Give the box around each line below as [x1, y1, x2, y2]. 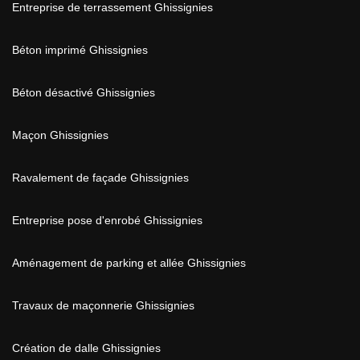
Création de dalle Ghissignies [12, 342, 161, 354]
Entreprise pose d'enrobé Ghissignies [12, 214, 202, 227]
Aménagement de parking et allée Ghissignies [12, 256, 246, 269]
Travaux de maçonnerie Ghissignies [12, 299, 194, 312]
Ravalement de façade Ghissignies [12, 171, 189, 184]
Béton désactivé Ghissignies [12, 86, 155, 99]
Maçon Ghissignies [12, 129, 108, 141]
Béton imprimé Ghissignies [12, 43, 148, 56]
